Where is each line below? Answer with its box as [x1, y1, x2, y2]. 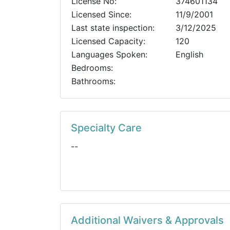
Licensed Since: [71, 9, 131, 20]
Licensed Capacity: [71, 36, 145, 46]
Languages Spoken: [71, 49, 147, 60]
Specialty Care [71, 122, 142, 134]
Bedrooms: [71, 63, 113, 73]
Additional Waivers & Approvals [71, 214, 224, 226]
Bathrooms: [71, 76, 116, 86]
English [176, 49, 203, 60]
